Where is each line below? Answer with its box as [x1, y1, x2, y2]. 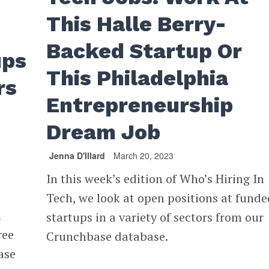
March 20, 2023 [113, 149, 174, 162]
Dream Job [46, 119, 161, 145]
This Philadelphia [46, 65, 229, 91]
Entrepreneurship [46, 92, 234, 118]
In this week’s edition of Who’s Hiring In [46, 170, 265, 187]
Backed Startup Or [46, 38, 243, 64]
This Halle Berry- [46, 11, 227, 37]
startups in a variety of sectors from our [46, 208, 264, 225]
